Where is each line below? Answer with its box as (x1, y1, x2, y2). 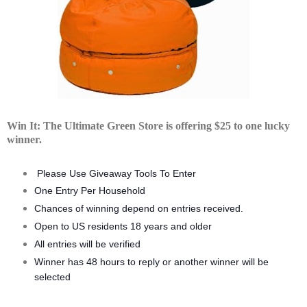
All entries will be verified (34, 239, 140, 250)
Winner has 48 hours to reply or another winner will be (34, 257, 269, 268)
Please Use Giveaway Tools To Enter (34, 168, 196, 179)
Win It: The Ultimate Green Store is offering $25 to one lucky (7, 119, 290, 132)
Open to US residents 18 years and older (34, 221, 212, 232)
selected (34, 272, 71, 283)
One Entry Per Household (34, 186, 145, 197)
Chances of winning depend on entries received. (34, 204, 243, 214)
